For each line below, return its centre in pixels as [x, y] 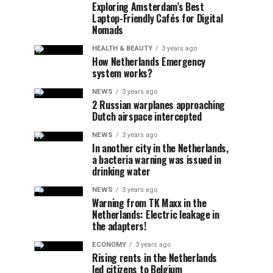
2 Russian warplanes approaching [159, 105]
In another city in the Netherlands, [160, 148]
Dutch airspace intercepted [147, 116]
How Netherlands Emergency [149, 62]
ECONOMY [109, 245]
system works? [122, 73]
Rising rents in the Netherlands [155, 258]
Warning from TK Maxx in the [149, 203]
